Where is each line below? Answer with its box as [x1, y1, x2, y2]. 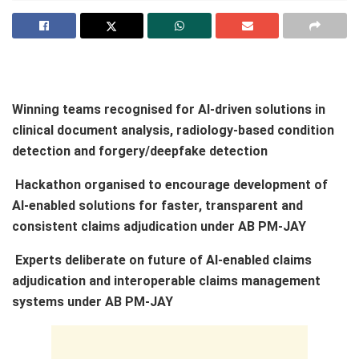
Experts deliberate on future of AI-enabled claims [15, 252, 312, 268]
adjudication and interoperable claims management [12, 272, 321, 288]
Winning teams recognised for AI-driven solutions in [12, 101, 325, 117]
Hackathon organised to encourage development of [15, 176, 328, 192]
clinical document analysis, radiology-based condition [12, 122, 334, 138]
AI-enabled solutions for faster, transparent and [12, 197, 303, 213]
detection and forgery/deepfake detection [12, 143, 268, 159]
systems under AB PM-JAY [12, 293, 173, 309]
